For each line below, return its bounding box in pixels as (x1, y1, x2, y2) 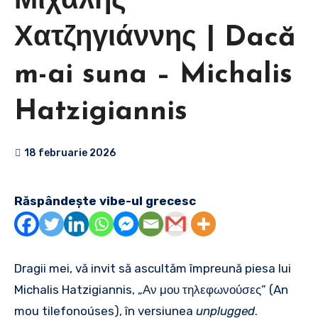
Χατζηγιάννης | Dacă (14, 24, 296, 53)
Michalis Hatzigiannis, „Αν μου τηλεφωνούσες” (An (14, 283, 288, 297)
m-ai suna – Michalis (14, 61, 292, 90)
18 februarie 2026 (24, 147, 116, 160)
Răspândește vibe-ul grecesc (14, 194, 196, 209)
